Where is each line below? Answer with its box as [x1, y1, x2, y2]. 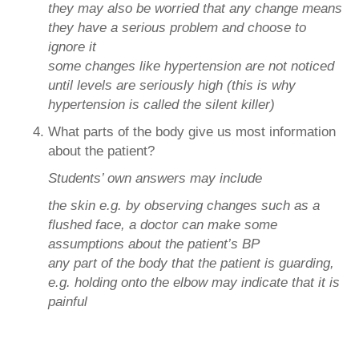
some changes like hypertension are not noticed [48, 58, 334, 75]
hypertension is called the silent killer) [48, 97, 275, 113]
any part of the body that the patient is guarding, [48, 256, 334, 272]
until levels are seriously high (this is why [48, 78, 296, 94]
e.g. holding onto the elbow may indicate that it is [48, 275, 340, 291]
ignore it [48, 39, 96, 55]
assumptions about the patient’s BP [48, 236, 260, 252]
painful [48, 294, 87, 310]
